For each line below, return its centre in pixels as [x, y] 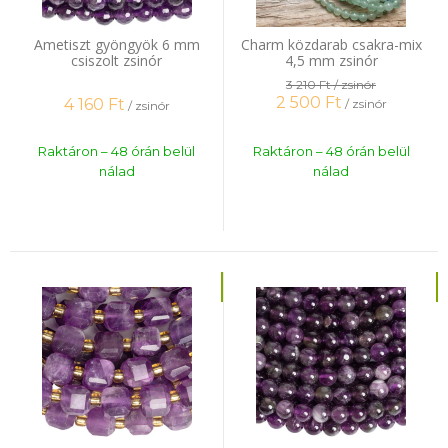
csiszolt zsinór [116, 60]
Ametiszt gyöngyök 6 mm [116, 44]
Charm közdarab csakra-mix [331, 44]
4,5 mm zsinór [331, 60]
